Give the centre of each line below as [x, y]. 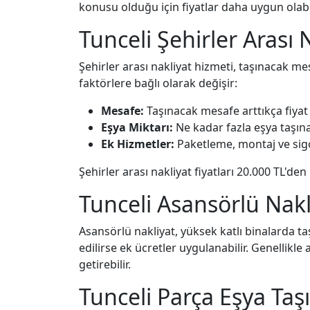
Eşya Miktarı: [137, 127]
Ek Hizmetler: [138, 144]
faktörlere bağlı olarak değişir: [158, 83]
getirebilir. [105, 264]
